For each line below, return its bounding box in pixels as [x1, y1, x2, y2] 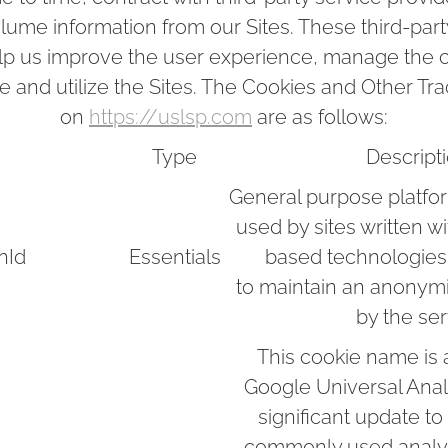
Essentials [128, 245, 226, 269]
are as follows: [252, 105, 388, 129]
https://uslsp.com [89, 105, 252, 129]
